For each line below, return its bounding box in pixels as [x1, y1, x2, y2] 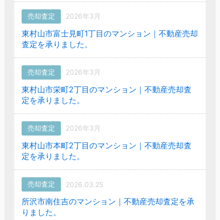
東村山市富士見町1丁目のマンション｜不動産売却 [21, 28, 198, 38]
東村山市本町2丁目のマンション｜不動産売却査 [21, 140, 192, 150]
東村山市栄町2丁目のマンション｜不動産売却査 [21, 84, 192, 94]
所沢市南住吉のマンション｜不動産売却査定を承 [21, 196, 194, 206]
